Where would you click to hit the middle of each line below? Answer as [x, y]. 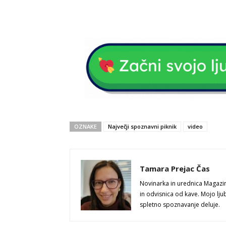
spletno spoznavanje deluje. [180, 205]
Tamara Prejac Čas [175, 168]
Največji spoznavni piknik [142, 126]
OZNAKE [86, 126]
